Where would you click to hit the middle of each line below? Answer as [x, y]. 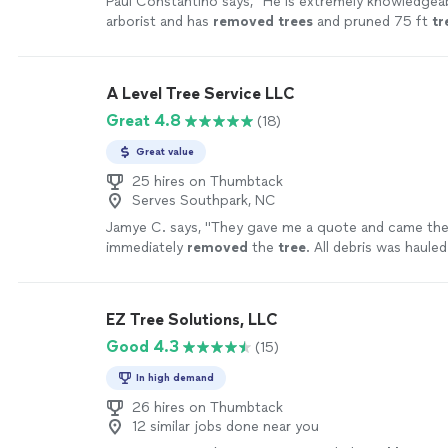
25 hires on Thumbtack [207, 181]
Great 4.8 [143, 120]
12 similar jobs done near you [225, 426]
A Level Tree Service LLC [200, 93]
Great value [165, 151]
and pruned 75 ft [372, 21]
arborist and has [159, 21]
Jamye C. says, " [158, 227]
